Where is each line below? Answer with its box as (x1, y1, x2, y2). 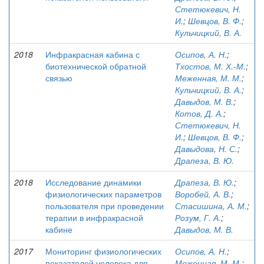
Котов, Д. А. (175, 107, 223, 119)
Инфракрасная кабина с (45, 48, 140, 60)
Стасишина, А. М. (175, 200, 247, 212)
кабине (45, 223, 72, 235)
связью (45, 72, 72, 84)
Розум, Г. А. (175, 212, 221, 223)
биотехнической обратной (45, 60, 146, 72)
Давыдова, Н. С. (175, 143, 237, 154)
